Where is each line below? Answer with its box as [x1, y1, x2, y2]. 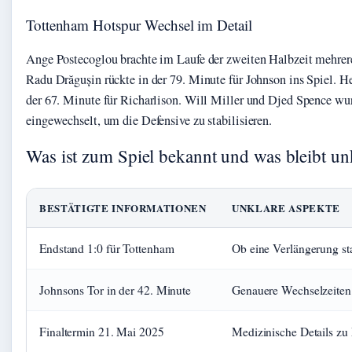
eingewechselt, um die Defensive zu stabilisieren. [26, 111, 273, 129]
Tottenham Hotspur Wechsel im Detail [26, 14, 252, 35]
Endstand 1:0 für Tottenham [39, 240, 174, 256]
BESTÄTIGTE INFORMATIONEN [39, 200, 207, 215]
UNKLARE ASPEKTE [232, 200, 340, 215]
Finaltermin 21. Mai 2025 [39, 323, 164, 339]
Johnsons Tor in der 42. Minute [39, 281, 191, 298]
